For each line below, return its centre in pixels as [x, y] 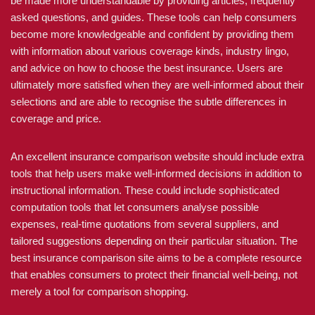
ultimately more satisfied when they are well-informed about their [157, 85]
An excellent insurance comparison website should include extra [157, 156]
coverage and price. [56, 118]
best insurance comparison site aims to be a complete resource [156, 258]
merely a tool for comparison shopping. [99, 291]
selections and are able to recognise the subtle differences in [148, 102]
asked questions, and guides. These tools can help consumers [154, 17]
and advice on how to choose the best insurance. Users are [147, 68]
